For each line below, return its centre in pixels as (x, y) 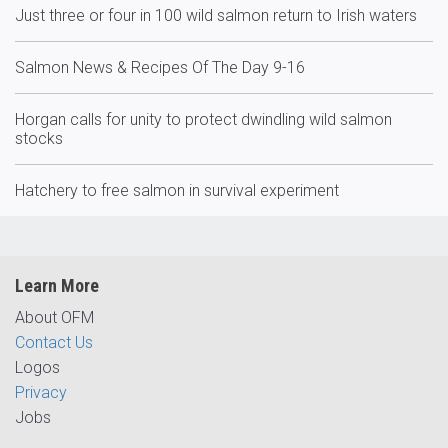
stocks (39, 138)
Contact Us (54, 342)
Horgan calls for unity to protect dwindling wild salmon (203, 119)
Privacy (41, 392)
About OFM (54, 317)
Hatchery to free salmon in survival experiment (177, 190)
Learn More (57, 285)
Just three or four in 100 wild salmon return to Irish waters (216, 15)
